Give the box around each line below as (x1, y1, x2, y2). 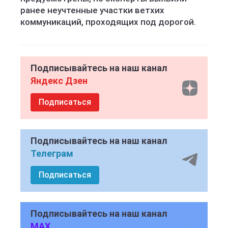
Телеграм (31, 148, 73, 159)
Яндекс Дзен (31, 75, 88, 86)
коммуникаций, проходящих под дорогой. (20, 17, 196, 27)
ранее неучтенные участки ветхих (20, 5, 164, 15)
